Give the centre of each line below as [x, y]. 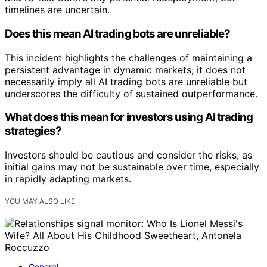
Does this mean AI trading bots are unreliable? [117, 33]
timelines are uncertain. [57, 10]
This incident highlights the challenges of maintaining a [128, 58]
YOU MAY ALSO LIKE [40, 201]
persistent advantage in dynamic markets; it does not [125, 69]
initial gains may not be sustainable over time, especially [132, 167]
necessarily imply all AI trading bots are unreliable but [126, 81]
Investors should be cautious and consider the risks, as [128, 155]
